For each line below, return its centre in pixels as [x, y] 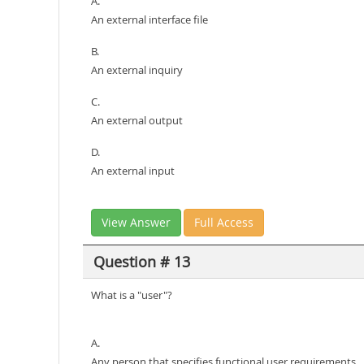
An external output [137, 120]
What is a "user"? [132, 295]
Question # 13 [141, 261]
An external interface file [149, 19]
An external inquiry [137, 70]
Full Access [224, 222]
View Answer [136, 222]
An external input [133, 171]
